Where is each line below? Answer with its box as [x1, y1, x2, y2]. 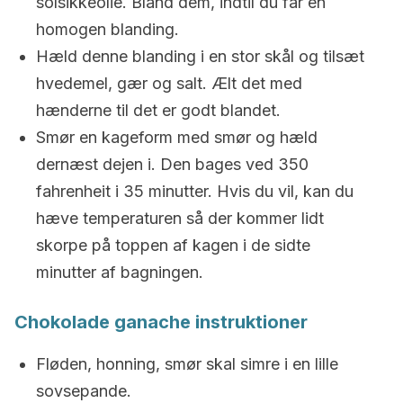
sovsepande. [36, 381, 131, 400]
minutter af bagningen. [36, 263, 203, 282]
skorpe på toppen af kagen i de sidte [36, 236, 310, 255]
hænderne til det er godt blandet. [36, 101, 281, 120]
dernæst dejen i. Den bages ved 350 [36, 155, 309, 174]
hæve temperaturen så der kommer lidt [36, 209, 324, 228]
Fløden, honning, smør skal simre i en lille [36, 354, 338, 373]
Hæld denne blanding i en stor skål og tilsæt [36, 47, 364, 66]
